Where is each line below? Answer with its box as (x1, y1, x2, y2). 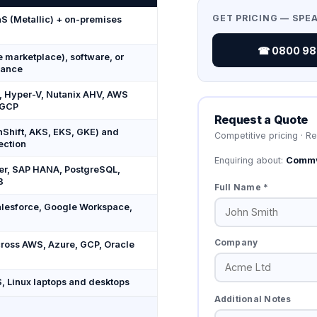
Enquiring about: (214, 154, 286, 166)
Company (214, 236, 258, 248)
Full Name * (214, 181, 269, 192)
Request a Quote (214, 112, 308, 127)
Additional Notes (214, 293, 292, 304)
